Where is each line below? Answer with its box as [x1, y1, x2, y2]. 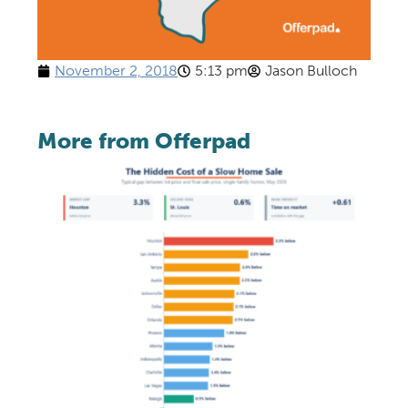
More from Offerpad [36, 127, 250, 155]
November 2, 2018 [54, 62, 178, 80]
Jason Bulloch [264, 62, 357, 80]
